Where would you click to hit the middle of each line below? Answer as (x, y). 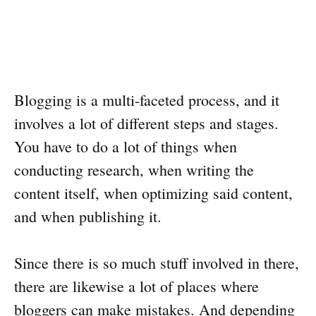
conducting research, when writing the (134, 170)
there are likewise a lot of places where (136, 286)
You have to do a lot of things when (126, 147)
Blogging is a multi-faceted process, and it (147, 100)
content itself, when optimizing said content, (153, 193)
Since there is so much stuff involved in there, (157, 263)
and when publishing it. (88, 217)
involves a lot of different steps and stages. (146, 123)
